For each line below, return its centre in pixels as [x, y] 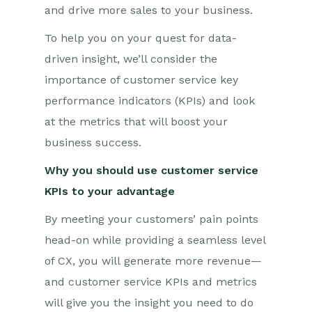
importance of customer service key [141, 80]
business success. [93, 142]
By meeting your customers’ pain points [151, 219]
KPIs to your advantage [110, 191]
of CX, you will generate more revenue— [153, 261]
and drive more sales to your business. [149, 10]
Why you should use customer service [151, 170]
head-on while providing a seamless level [155, 240]
